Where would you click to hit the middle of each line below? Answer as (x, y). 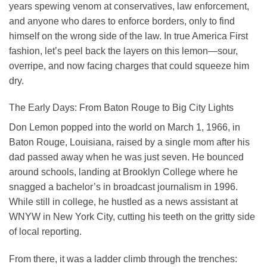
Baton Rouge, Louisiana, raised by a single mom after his (129, 142)
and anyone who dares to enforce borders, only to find (122, 21)
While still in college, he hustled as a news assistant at (123, 202)
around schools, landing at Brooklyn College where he (123, 172)
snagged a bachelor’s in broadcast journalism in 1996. (123, 187)
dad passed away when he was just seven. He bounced (126, 157)
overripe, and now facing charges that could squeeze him (129, 66)
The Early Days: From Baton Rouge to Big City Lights (121, 108)
